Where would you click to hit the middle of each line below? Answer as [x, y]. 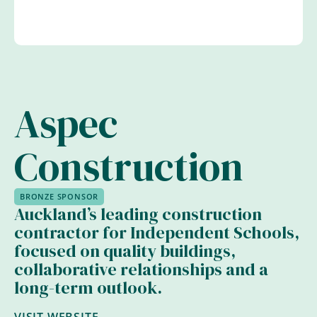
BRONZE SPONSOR [59, 196]
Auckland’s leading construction [138, 214]
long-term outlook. [88, 288]
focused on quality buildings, [125, 251]
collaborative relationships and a [141, 269]
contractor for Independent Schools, [157, 232]
